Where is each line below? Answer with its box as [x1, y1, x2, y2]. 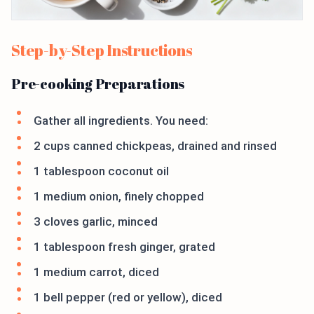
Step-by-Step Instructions [11, 40, 193, 61]
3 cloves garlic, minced [34, 214, 158, 229]
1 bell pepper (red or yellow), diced [34, 290, 222, 305]
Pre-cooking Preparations [11, 74, 185, 94]
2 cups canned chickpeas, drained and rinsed [34, 139, 277, 153]
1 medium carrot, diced [34, 265, 159, 280]
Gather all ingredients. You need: [34, 114, 208, 128]
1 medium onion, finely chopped [34, 189, 204, 204]
